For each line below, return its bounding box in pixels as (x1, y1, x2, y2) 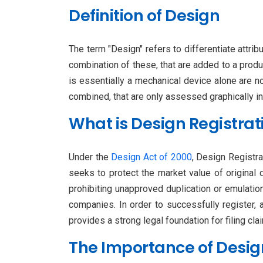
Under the (69, 151, 112, 163)
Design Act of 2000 (111, 151, 192, 163)
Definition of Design (69, 4, 220, 26)
